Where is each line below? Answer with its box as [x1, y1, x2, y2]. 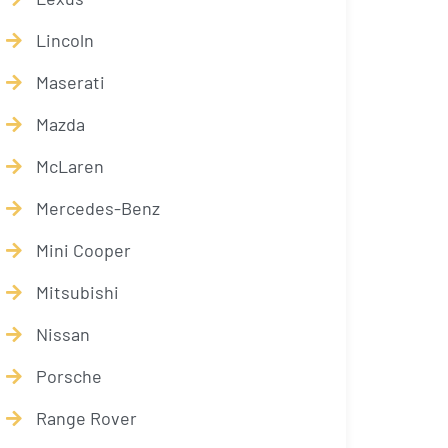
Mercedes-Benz [36, 197, 160, 219]
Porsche [36, 365, 102, 387]
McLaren [36, 155, 104, 177]
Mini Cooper [36, 239, 131, 261]
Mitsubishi [36, 281, 119, 303]
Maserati [36, 71, 105, 93]
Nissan [36, 323, 90, 345]
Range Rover [36, 407, 137, 429]
